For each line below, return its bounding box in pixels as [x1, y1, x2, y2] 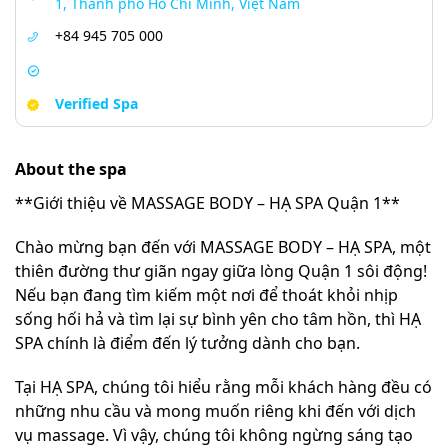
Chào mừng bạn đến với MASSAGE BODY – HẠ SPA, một [15, 235, 431, 258]
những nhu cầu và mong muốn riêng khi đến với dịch [15, 399, 416, 422]
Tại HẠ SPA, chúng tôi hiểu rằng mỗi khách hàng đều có [15, 375, 432, 398]
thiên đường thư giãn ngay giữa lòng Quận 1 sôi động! [15, 259, 427, 282]
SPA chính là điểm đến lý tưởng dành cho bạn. [15, 331, 360, 354]
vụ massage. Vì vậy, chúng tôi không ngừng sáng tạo [15, 423, 413, 446]
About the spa [15, 157, 127, 180]
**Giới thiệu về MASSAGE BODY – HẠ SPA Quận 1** [15, 191, 400, 214]
